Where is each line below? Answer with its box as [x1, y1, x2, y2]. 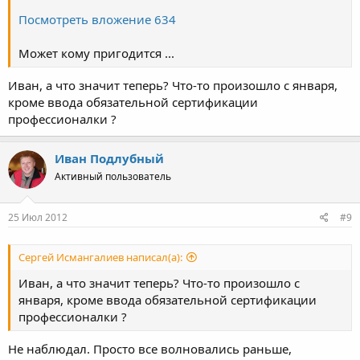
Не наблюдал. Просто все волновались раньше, [8, 340, 292, 357]
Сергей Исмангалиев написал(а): [18, 250, 182, 265]
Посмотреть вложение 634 [18, 11, 176, 28]
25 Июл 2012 [8, 211, 67, 224]
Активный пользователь [55, 169, 171, 183]
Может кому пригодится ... [18, 45, 174, 62]
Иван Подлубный [55, 149, 164, 166]
